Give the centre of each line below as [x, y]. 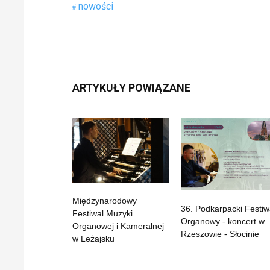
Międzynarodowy [105, 200]
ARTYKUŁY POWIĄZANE [131, 88]
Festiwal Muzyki [102, 213]
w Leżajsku [93, 238]
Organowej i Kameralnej [118, 226]
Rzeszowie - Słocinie [220, 234]
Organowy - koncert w [223, 221]
